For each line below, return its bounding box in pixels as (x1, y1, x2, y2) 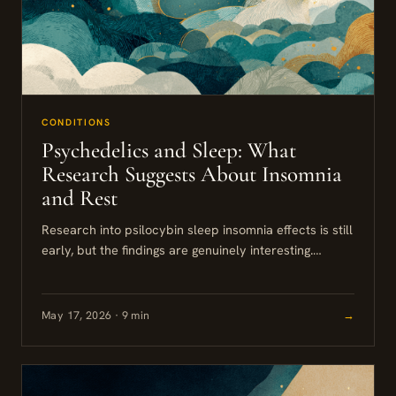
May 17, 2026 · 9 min (42, 307, 150, 323)
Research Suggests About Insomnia (42, 161, 342, 188)
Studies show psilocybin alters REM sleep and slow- (42, 262, 342, 279)
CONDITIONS (42, 116, 111, 129)
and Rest (42, 185, 118, 212)
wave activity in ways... (42, 282, 173, 300)
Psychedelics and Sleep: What (42, 137, 296, 164)
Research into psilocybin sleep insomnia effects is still (42, 221, 353, 239)
